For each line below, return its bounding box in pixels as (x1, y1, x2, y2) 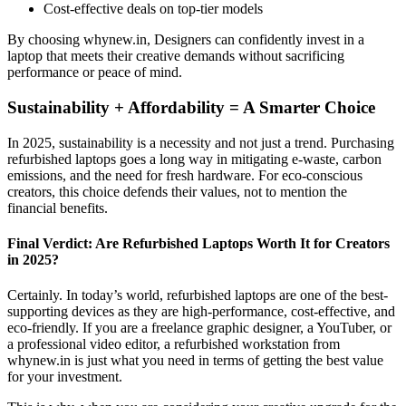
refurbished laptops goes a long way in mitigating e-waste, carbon (7, 150, 382, 167)
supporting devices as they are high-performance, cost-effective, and (7, 304, 395, 320)
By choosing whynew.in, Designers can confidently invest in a (7, 32, 364, 48)
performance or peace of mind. (7, 64, 182, 81)
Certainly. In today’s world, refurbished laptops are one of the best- (7, 287, 388, 304)
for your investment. (7, 369, 122, 385)
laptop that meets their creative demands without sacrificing (7, 48, 344, 64)
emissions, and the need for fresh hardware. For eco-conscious (7, 167, 362, 183)
